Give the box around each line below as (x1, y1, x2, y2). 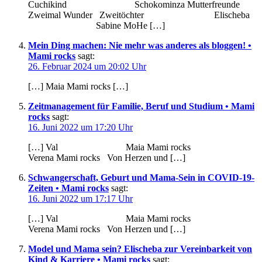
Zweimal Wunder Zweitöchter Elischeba (28, 9, 254, 20)
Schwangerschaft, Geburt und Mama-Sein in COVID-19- (28, 172, 254, 182)
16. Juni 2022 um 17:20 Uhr (28, 122, 133, 132)
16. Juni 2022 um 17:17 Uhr (28, 193, 133, 204)
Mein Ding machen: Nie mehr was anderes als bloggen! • (28, 40, 251, 50)
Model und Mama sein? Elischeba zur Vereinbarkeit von (28, 243, 252, 254)
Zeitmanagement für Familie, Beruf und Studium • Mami (28, 101, 254, 111)
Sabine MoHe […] (28, 20, 165, 30)
